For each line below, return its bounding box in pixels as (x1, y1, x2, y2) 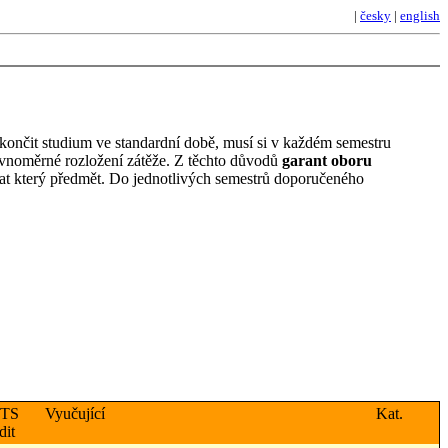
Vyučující (45, 405, 105, 423)
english (400, 8, 440, 23)
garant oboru (282, 152, 372, 170)
